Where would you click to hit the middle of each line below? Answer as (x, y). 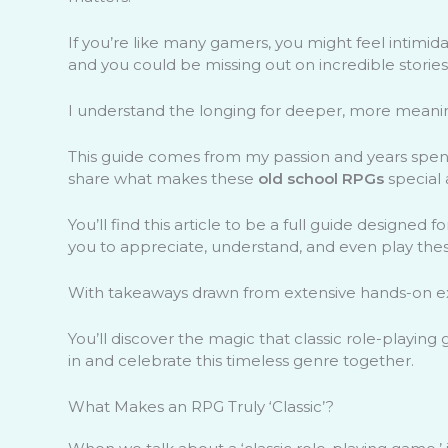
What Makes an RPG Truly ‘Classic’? (200, 406)
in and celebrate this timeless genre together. (240, 360)
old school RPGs (320, 178)
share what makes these (162, 178)
